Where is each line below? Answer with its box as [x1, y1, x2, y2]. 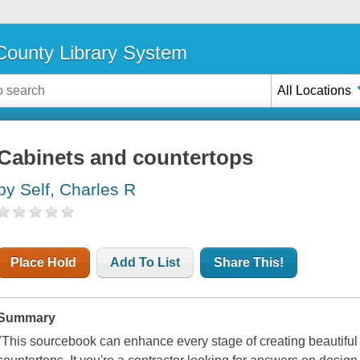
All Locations [277, 83, 352, 97]
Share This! [214, 256, 284, 270]
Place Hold [10, 256, 77, 270]
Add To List [110, 256, 181, 270]
